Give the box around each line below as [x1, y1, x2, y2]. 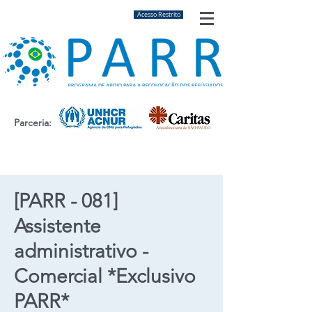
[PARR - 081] [14, 189, 118, 212]
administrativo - [14, 240, 148, 263]
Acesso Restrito [136, 10, 180, 19]
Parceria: [14, 116, 52, 129]
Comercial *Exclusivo [14, 265, 196, 288]
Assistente [14, 214, 101, 237]
